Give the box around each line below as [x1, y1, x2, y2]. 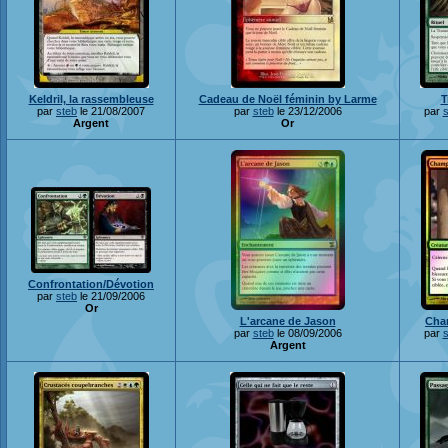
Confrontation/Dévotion [28, 278, 154, 290]
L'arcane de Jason [239, 315, 336, 327]
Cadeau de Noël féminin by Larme [198, 93, 377, 105]
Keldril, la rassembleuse [28, 93, 154, 105]
